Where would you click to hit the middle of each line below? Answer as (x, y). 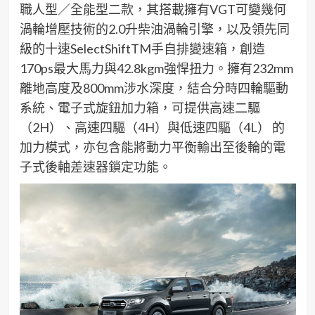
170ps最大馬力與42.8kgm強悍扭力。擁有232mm (156, 68)
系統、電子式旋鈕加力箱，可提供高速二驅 (140, 107)
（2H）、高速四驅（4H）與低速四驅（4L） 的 (152, 127)
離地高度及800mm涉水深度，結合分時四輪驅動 (154, 88)
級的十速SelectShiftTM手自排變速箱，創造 (142, 48)
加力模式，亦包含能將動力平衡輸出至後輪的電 (152, 147)
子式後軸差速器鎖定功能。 (95, 166)
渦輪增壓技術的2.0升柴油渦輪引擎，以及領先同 (154, 28)
